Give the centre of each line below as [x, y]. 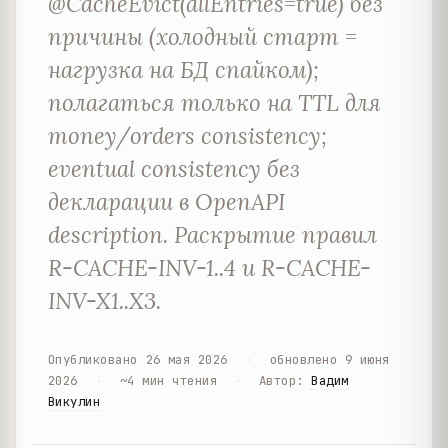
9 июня [367, 359]
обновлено [303, 359]
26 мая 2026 [186, 359]
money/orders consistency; [187, 135]
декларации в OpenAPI [166, 201]
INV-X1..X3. [104, 300]
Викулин [74, 401]
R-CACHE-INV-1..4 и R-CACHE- [209, 267]
